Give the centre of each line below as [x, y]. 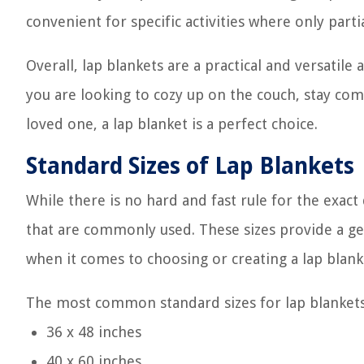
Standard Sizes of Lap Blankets [190, 166]
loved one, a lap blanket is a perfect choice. [172, 124]
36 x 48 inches [94, 332]
